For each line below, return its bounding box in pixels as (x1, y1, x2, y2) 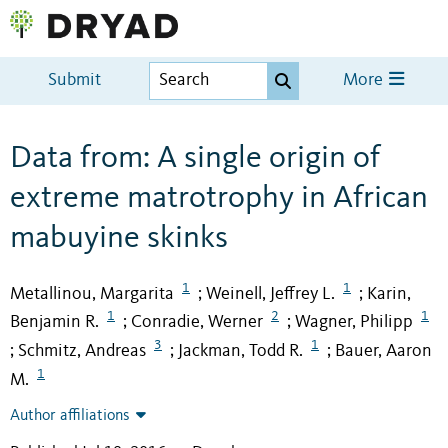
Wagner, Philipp (295, 313, 413, 332)
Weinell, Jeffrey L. (206, 284, 335, 303)
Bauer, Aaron (335, 342, 432, 361)
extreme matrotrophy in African (10, 182, 428, 215)
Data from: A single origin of (10, 142, 380, 175)
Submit (48, 72, 102, 90)
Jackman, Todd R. (178, 342, 303, 361)
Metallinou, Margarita (10, 284, 174, 303)
